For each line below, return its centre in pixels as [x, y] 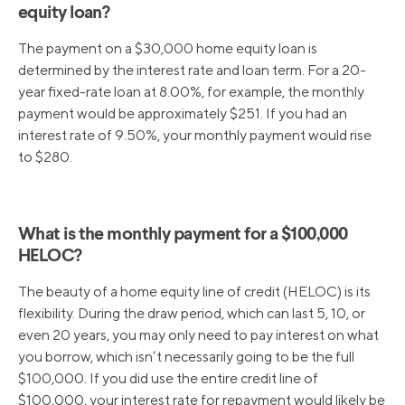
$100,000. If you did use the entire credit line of [168, 379]
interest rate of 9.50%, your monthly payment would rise [195, 136]
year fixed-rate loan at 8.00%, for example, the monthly [191, 92]
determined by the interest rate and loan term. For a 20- [192, 71]
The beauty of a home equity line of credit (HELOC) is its [194, 292]
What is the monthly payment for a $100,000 [183, 235]
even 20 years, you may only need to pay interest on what [198, 335]
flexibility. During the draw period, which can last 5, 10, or [192, 314]
